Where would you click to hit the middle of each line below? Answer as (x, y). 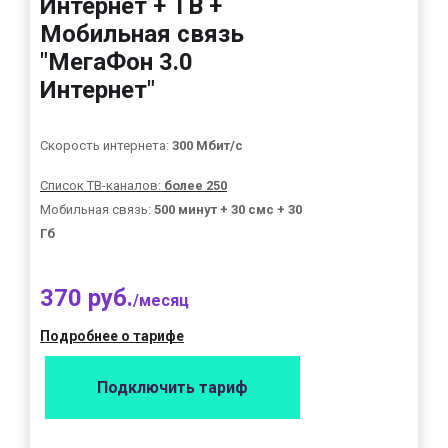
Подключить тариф (172, 387)
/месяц (161, 300)
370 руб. (86, 298)
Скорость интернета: (106, 145)
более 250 (195, 185)
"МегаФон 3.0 (116, 62)
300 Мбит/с (207, 145)
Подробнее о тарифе (112, 336)
